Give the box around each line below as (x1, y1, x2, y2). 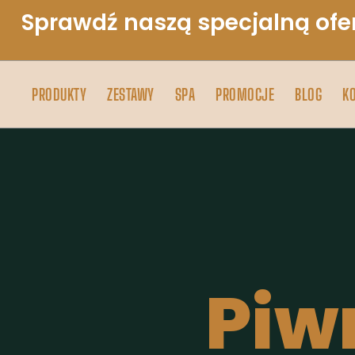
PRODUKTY (32, 85, 86, 104)
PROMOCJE (216, 85, 274, 104)
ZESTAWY (107, 85, 155, 104)
